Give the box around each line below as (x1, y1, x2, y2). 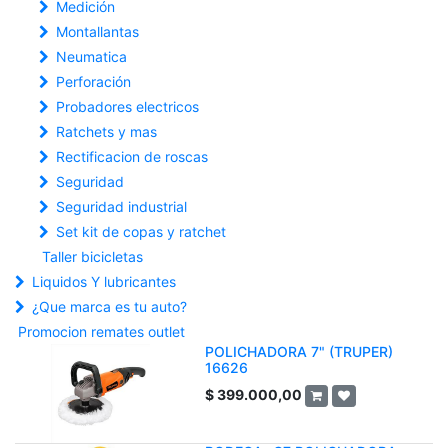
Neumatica (56, 48, 127, 65)
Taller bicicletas (42, 248, 143, 265)
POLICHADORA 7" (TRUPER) (205, 343, 393, 360)
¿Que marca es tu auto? (32, 298, 187, 315)
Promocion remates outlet (18, 323, 185, 340)
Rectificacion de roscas (56, 148, 208, 165)
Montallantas (56, 23, 139, 40)
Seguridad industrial (56, 198, 187, 215)
